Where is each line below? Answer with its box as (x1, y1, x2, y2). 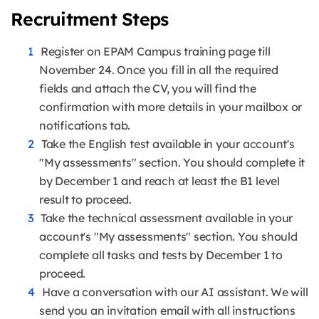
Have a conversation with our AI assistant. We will (41, 284, 308, 299)
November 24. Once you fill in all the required (39, 62, 278, 77)
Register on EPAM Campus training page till (40, 43, 271, 58)
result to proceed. (39, 192, 132, 206)
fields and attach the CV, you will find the (39, 80, 256, 95)
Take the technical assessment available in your (40, 210, 293, 225)
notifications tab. (39, 117, 131, 132)
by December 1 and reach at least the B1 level (39, 173, 280, 188)
